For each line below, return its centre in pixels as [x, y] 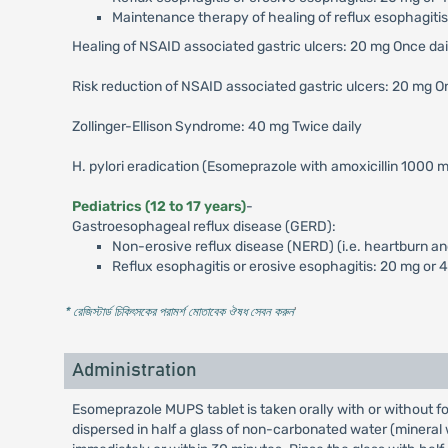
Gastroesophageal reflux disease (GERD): [203, 226]
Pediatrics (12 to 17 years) [158, 206]
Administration [134, 370]
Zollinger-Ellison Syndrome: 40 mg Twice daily [216, 126]
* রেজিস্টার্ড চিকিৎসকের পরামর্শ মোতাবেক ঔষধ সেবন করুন [178, 311]
